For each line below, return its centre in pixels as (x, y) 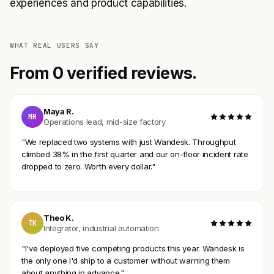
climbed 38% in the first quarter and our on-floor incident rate (135, 154)
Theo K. (59, 218)
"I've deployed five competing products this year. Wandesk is (133, 248)
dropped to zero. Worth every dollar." (88, 166)
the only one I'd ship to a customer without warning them (126, 260)
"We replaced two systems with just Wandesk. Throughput (129, 142)
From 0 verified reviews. (103, 72)
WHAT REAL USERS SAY (54, 46)
